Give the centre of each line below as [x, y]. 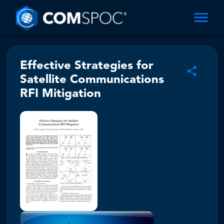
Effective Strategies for [87, 66]
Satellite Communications [92, 80]
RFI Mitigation [60, 94]
